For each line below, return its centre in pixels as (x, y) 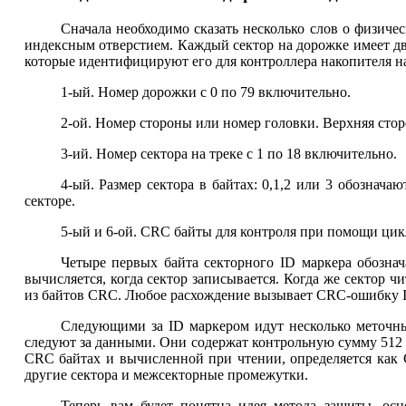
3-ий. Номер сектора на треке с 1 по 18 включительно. (228, 153)
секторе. (49, 200)
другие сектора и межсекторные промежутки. (166, 374)
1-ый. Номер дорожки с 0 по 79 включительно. (205, 92)
